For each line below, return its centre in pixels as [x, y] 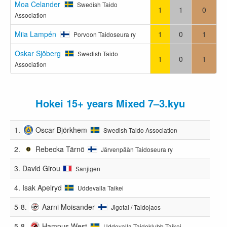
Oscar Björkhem [62, 129]
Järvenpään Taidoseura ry [137, 149]
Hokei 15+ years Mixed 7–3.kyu [110, 103]
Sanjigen [88, 168]
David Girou [41, 168]
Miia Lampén [36, 34]
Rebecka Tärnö [60, 149]
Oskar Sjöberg [39, 53]
